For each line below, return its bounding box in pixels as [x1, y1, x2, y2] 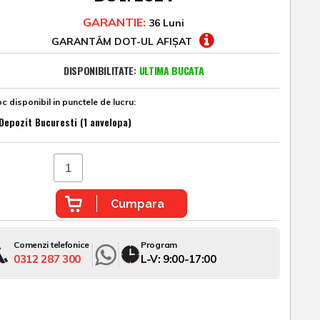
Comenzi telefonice [14, 239, 90, 250]
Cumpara [110, 196, 164, 211]
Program [141, 239, 177, 250]
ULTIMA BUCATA [139, 63, 204, 78]
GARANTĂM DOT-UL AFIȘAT [51, 35, 192, 48]
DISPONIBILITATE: [64, 63, 136, 78]
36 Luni [146, 16, 185, 29]
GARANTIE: [83, 15, 146, 29]
